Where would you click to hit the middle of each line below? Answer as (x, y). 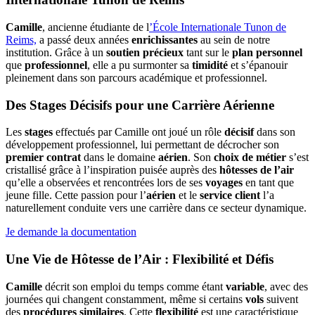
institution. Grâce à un (56, 52)
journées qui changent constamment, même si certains (126, 299)
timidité (210, 65)
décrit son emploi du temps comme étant (134, 286)
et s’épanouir (258, 65)
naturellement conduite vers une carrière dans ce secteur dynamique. (156, 208)
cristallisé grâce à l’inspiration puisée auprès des (112, 170)
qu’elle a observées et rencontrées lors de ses (105, 183)
